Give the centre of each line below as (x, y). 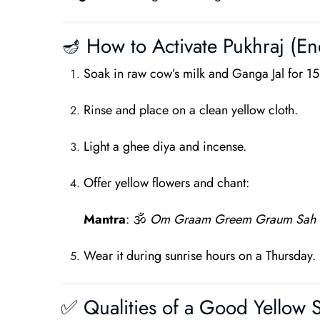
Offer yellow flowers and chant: (166, 183)
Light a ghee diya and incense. (165, 146)
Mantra (104, 219)
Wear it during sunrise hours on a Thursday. (199, 256)
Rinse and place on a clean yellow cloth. (190, 110)
